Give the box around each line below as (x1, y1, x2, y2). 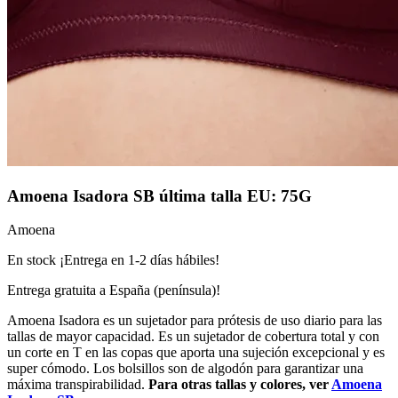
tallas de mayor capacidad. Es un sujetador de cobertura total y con (7, 329, 379, 345)
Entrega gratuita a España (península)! (7, 283, 220, 298)
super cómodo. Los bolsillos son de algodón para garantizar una (7, 361, 363, 377)
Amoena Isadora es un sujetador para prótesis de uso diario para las (7, 313, 382, 329)
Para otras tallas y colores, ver (148, 377, 331, 393)
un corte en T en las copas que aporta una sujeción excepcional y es (7, 345, 385, 361)
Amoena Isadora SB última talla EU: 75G (7, 186, 312, 205)
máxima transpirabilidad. (7, 377, 148, 393)
